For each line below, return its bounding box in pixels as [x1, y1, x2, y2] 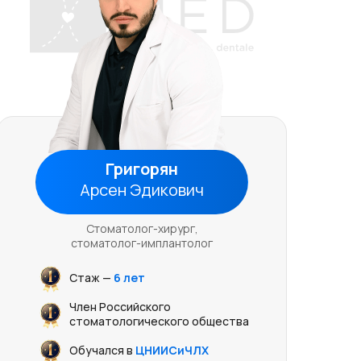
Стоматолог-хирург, [85, 221, 198, 236]
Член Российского [68, 299, 171, 314]
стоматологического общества [68, 313, 249, 329]
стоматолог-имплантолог [71, 235, 213, 251]
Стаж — [68, 270, 114, 285]
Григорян [106, 158, 178, 180]
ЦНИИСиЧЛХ [135, 342, 209, 358]
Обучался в [68, 342, 135, 358]
